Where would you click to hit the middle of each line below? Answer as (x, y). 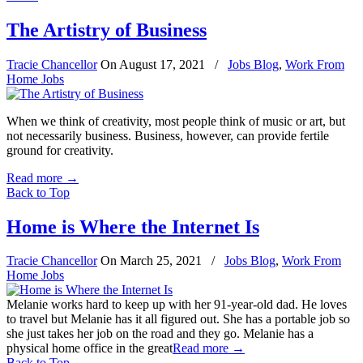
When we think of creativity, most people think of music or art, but (176, 121)
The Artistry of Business (107, 30)
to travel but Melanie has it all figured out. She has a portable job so (178, 319)
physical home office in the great (90, 348)
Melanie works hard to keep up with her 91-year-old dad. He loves (177, 305)
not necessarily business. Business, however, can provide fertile (168, 135)
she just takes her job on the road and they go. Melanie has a (160, 334)
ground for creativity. (60, 150)
